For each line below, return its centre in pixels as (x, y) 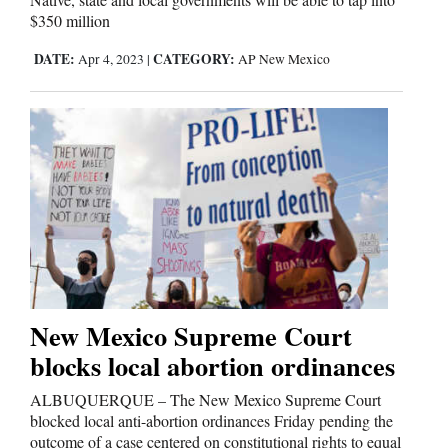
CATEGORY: (194, 59)
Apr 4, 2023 (111, 59)
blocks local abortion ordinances (212, 365)
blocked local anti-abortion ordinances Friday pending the (211, 420)
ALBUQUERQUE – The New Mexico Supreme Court (205, 399)
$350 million (70, 21)
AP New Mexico (284, 59)
